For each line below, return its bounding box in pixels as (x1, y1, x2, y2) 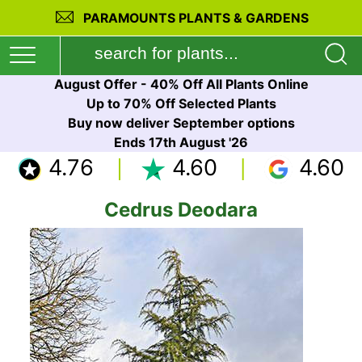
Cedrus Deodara (103, 198, 258, 221)
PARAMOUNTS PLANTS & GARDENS (83, 11, 309, 26)
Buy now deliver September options (67, 115, 295, 131)
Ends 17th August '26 (114, 134, 248, 150)
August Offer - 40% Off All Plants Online (53, 76, 309, 92)
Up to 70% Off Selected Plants (86, 95, 276, 112)
